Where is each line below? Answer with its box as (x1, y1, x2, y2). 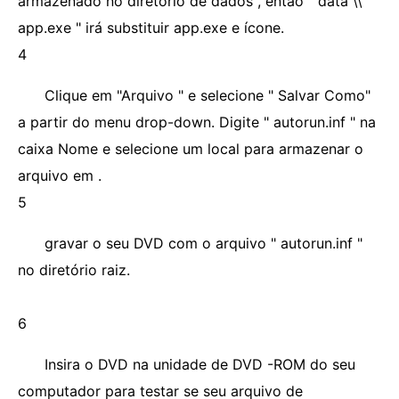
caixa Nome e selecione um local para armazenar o (18, 140, 363, 158)
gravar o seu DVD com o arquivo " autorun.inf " (45, 234, 362, 252)
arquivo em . (18, 167, 102, 184)
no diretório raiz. (18, 261, 130, 279)
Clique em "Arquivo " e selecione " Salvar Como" (45, 86, 370, 104)
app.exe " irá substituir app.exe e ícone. (18, 19, 284, 37)
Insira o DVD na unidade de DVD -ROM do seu (45, 355, 355, 373)
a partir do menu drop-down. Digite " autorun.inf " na (18, 113, 376, 131)
